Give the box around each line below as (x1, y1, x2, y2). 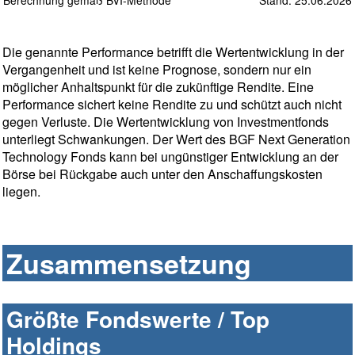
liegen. (2, 182, 40, 201)
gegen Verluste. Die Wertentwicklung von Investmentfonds (2, 113, 329, 132)
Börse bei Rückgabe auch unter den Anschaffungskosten (2, 165, 323, 184)
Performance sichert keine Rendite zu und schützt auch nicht (2, 95, 342, 114)
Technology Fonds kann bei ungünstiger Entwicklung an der (2, 147, 338, 166)
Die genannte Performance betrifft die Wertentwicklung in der (2, 43, 344, 62)
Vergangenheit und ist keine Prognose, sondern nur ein (2, 60, 311, 79)
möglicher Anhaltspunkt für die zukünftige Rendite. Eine (2, 78, 314, 97)
